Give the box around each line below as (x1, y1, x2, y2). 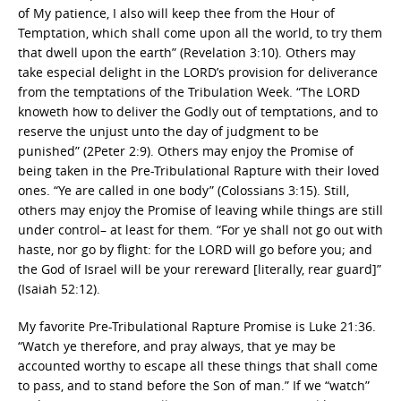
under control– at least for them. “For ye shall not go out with (18, 221, 383, 238)
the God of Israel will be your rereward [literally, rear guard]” (18, 260, 381, 277)
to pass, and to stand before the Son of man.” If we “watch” (18, 377, 370, 394)
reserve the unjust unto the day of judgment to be (18, 123, 319, 140)
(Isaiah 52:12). (18, 280, 100, 297)
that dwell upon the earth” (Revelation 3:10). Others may (18, 44, 355, 61)
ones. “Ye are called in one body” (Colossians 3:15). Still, (18, 182, 349, 199)
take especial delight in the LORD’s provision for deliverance (18, 64, 378, 81)
